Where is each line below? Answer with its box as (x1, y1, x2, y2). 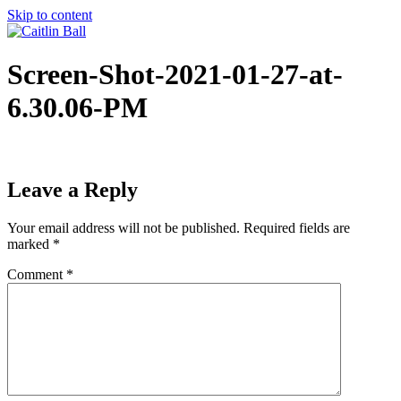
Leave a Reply (7, 177, 138, 201)
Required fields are (243, 219, 350, 235)
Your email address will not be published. (7, 219, 240, 235)
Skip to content (7, 7, 92, 22)
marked (7, 235, 53, 252)
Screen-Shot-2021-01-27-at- (7, 58, 343, 91)
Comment (7, 266, 66, 282)
